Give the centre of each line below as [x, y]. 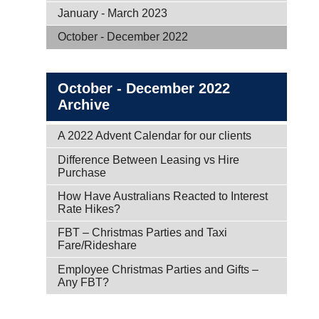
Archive [84, 104]
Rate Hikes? [89, 209]
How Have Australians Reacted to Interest [163, 196]
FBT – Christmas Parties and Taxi [142, 233]
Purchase [82, 172]
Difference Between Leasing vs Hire [148, 159]
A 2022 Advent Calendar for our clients [155, 136]
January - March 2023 [113, 13]
